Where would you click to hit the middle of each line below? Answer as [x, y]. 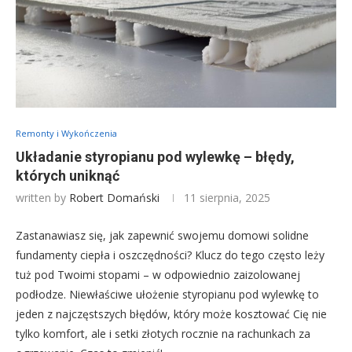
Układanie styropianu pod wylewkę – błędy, [155, 157]
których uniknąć [68, 176]
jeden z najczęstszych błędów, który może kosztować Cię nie [171, 314]
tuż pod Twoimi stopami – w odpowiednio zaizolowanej [158, 275]
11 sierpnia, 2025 [227, 198]
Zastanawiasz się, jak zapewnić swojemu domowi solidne [162, 236]
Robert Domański [114, 198]
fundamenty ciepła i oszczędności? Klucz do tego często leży [170, 255]
